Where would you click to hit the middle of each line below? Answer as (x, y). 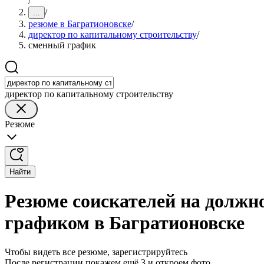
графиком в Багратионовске (125, 223)
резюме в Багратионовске (80, 24)
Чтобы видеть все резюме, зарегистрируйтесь (96, 252)
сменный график (62, 45)
